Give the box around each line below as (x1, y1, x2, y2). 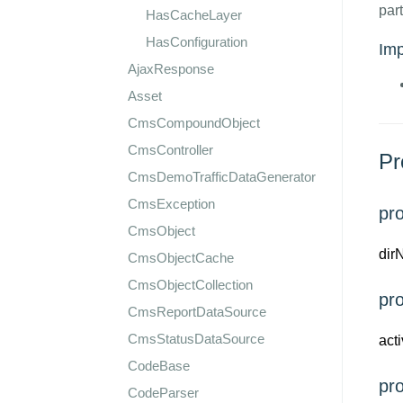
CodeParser (128, 385, 199, 400)
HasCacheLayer (146, 7, 242, 22)
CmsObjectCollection (128, 277, 253, 292)
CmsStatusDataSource (128, 331, 264, 346)
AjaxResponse (128, 61, 214, 76)
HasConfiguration (146, 34, 247, 49)
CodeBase (128, 358, 190, 373)
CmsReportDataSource (128, 304, 266, 319)
